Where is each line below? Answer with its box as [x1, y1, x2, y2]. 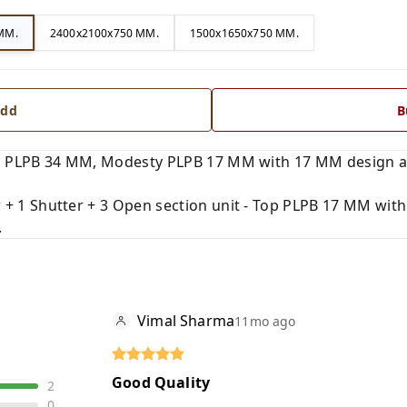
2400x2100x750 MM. [49, 25, 159, 41]
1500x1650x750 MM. [189, 25, 299, 41]
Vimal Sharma [137, 311, 235, 332]
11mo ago [234, 312, 296, 330]
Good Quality [112, 372, 211, 393]
